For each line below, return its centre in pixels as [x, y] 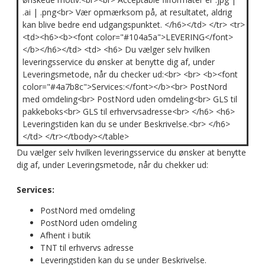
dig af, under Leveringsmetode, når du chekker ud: [112, 165]
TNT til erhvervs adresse [87, 248]
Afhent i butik [65, 235]
